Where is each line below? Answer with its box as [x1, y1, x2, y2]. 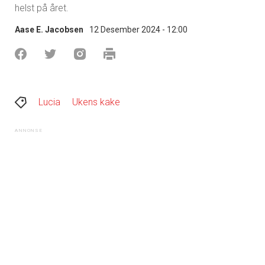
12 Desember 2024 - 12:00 [89, 24, 188, 34]
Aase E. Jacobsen [15, 24, 83, 34]
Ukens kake [72, 96, 120, 108]
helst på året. [15, 2, 69, 14]
